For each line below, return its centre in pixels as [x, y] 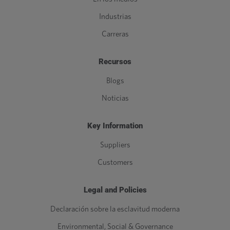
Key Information [115, 126]
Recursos [115, 62]
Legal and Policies [115, 190]
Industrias [115, 17]
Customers [115, 163]
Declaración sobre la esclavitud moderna [115, 209]
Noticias [115, 99]
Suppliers [115, 145]
